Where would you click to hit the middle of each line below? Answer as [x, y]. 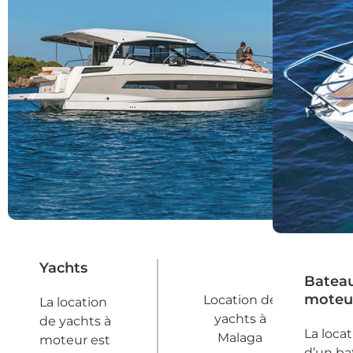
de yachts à [75, 321]
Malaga [240, 338]
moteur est [75, 340]
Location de [240, 300]
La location [73, 303]
